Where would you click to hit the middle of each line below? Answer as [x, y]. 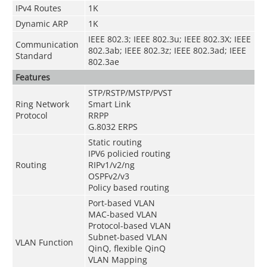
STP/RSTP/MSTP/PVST [130, 92]
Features [32, 77]
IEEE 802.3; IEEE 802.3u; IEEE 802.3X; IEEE [169, 39]
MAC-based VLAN [122, 214]
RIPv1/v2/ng [111, 164]
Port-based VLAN [121, 203]
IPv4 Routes [38, 8]
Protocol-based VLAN [129, 225]
